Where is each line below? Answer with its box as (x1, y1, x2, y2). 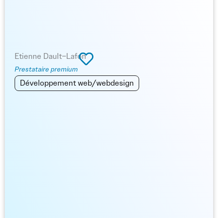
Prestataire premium (15, 65, 78, 74)
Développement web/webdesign (20, 78, 134, 89)
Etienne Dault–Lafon (15, 51, 86, 62)
